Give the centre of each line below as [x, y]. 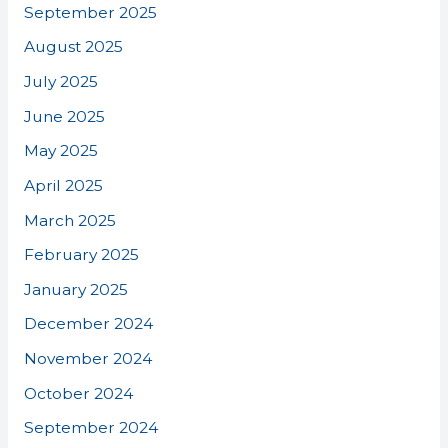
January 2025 [75, 289]
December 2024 [88, 324]
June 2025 [64, 116]
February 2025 [81, 255]
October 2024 [78, 393]
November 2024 [87, 359]
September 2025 [90, 12]
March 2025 [69, 220]
